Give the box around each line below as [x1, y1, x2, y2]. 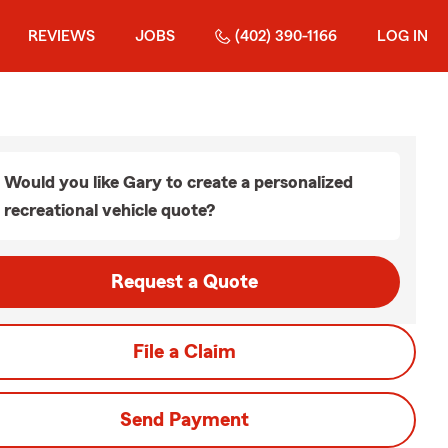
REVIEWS [28, 28, 95, 44]
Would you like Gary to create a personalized [4, 173, 353, 191]
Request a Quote [110, 272, 258, 292]
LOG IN [377, 28, 428, 44]
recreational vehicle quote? [4, 201, 215, 219]
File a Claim [132, 342, 236, 362]
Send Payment [119, 410, 249, 430]
